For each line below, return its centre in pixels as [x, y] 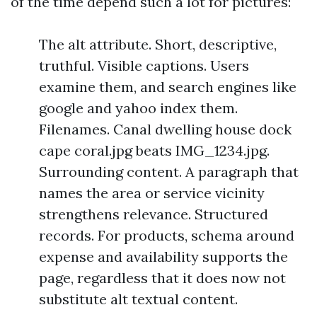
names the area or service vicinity [152, 193]
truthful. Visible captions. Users [144, 66]
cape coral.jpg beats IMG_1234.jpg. [154, 151]
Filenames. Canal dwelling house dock [165, 129]
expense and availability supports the [163, 257]
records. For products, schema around [167, 236]
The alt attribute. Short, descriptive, [158, 45]
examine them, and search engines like [168, 87]
